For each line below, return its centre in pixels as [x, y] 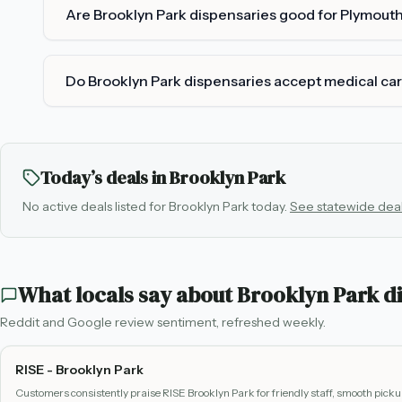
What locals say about [127, 295]
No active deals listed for [96, 206]
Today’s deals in [105, 178]
